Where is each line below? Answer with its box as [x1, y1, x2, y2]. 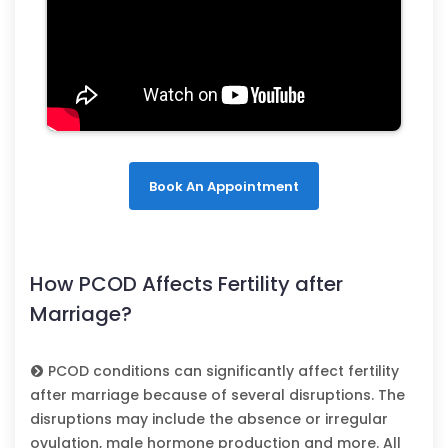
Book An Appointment [149, 176, 299, 196]
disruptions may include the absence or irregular [30, 408, 388, 429]
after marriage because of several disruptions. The [30, 384, 405, 405]
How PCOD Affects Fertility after [30, 269, 343, 298]
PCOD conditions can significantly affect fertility [44, 360, 399, 381]
